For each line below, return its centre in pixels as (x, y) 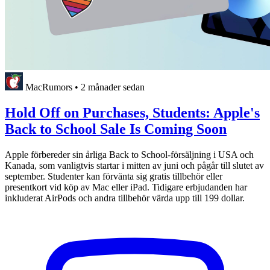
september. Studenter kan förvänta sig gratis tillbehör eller (114, 176)
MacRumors (49, 87)
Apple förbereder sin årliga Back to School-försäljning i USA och (129, 154)
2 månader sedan (113, 87)
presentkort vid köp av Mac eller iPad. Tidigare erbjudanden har (126, 187)
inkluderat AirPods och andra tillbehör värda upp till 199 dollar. (125, 198)
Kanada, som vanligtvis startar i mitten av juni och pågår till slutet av (134, 165)
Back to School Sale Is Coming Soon (116, 129)
